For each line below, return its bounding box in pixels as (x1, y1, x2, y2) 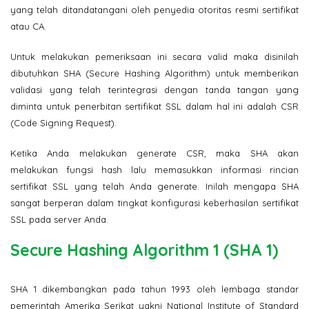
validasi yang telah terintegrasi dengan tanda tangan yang (10, 83, 299, 95)
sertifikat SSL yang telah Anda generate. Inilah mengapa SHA (10, 180, 299, 192)
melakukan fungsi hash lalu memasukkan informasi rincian (10, 163, 299, 175)
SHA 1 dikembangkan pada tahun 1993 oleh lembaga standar (10, 283, 299, 295)
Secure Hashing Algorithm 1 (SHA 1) (10, 239, 278, 260)
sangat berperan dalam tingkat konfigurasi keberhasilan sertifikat (10, 197, 299, 208)
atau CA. (10, 20, 46, 32)
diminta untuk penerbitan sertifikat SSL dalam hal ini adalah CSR (10, 100, 299, 112)
